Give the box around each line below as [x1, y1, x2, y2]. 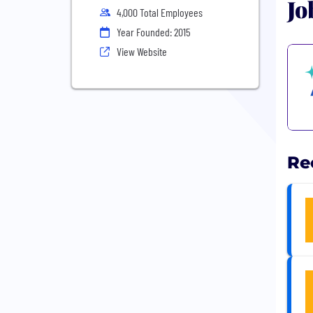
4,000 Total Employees [117, 6, 203, 19]
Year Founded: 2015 [117, 25, 191, 38]
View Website [117, 45, 167, 58]
